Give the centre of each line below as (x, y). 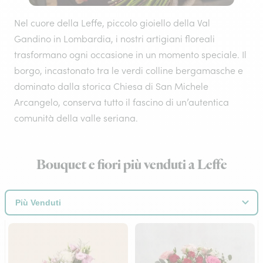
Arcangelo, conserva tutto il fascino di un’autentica (122, 102)
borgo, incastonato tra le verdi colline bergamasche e (129, 70)
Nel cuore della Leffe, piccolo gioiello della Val (112, 23)
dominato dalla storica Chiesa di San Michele (111, 86)
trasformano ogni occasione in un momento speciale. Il (130, 55)
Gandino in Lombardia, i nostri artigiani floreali (114, 39)
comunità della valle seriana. (76, 118)
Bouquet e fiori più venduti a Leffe (131, 165)
